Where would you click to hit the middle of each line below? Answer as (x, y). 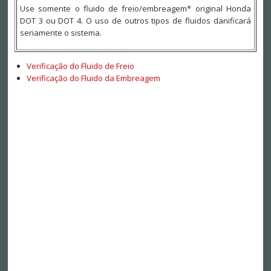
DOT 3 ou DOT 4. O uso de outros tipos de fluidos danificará (135, 21)
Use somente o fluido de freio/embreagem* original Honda (135, 9)
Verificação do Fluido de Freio (80, 66)
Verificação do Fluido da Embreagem (93, 78)
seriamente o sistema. (60, 33)
